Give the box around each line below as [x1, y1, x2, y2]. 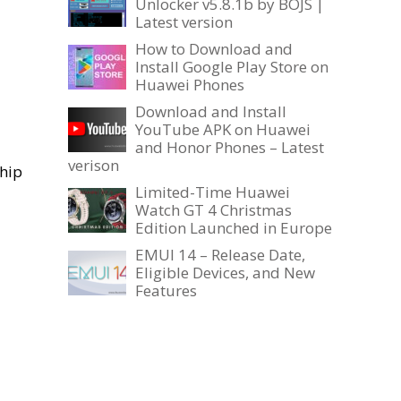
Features [135, 280, 197, 302]
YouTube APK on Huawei [135, 119, 311, 141]
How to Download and [135, 38, 293, 60]
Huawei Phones [135, 74, 244, 96]
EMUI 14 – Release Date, [135, 244, 305, 266]
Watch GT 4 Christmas [135, 200, 292, 221]
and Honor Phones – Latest [135, 137, 324, 158]
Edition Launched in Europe [135, 218, 332, 239]
